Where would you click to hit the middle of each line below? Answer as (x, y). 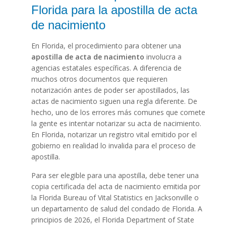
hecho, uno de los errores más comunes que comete (118, 112)
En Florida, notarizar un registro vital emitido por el (114, 135)
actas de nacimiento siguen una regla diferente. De (114, 101)
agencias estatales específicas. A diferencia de (106, 68)
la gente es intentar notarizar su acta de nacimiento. (116, 124)
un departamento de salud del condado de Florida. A (117, 209)
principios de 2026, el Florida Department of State (112, 220)
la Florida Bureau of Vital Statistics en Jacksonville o (115, 198)
